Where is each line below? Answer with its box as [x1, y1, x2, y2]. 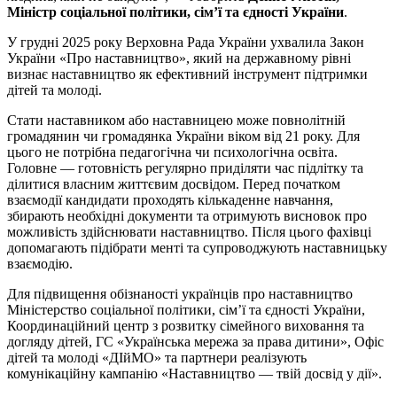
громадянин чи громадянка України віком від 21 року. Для [7, 128, 360, 144]
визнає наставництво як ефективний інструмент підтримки [7, 66, 368, 82]
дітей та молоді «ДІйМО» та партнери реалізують [7, 350, 307, 366]
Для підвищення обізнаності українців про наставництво [7, 286, 353, 302]
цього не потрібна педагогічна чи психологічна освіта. [7, 144, 338, 160]
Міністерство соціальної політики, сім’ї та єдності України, [7, 302, 365, 318]
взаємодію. [7, 256, 73, 272]
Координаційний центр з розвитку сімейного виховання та [7, 318, 364, 334]
